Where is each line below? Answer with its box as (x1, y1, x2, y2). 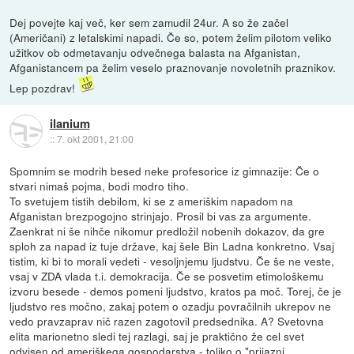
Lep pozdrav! (9, 79, 79, 96)
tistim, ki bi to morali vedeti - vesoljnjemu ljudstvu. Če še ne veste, (9, 252, 335, 269)
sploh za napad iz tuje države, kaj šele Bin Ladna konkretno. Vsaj (9, 237, 335, 254)
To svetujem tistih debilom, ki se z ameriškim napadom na (9, 192, 294, 209)
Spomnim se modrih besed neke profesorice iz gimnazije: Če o (9, 162, 320, 179)
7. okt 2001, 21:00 (56, 132, 134, 146)
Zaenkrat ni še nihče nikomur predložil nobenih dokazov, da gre (9, 222, 326, 239)
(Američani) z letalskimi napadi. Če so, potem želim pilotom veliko (9, 28, 333, 45)
